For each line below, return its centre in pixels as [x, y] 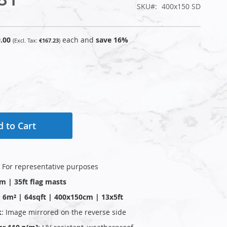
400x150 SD [181, 6]
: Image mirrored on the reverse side [64, 212]
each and [79, 40]
